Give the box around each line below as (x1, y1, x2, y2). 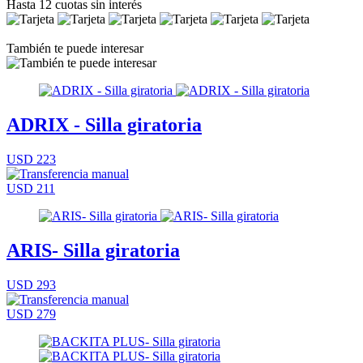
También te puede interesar (6, 41, 143, 55)
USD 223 (6, 152, 56, 166)
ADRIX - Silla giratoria (6, 113, 202, 135)
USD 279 (6, 306, 56, 321)
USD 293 (6, 277, 56, 292)
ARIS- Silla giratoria (6, 239, 180, 261)
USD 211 (6, 181, 55, 195)
